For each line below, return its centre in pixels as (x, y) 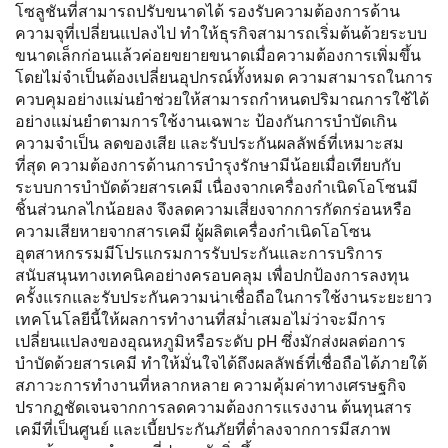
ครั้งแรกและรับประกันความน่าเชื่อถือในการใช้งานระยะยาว (223, 297)
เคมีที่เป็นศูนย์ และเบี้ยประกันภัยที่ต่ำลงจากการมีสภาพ (203, 429)
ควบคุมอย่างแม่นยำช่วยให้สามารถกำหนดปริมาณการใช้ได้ (222, 99)
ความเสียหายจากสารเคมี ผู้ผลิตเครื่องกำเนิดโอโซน (193, 231)
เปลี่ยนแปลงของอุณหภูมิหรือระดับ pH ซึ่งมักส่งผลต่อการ (210, 341)
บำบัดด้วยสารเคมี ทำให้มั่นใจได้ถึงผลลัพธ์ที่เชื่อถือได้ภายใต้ (221, 363)
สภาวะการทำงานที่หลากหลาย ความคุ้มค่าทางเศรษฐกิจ (210, 385)
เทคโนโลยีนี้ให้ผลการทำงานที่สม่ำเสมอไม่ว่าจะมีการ (200, 319)
